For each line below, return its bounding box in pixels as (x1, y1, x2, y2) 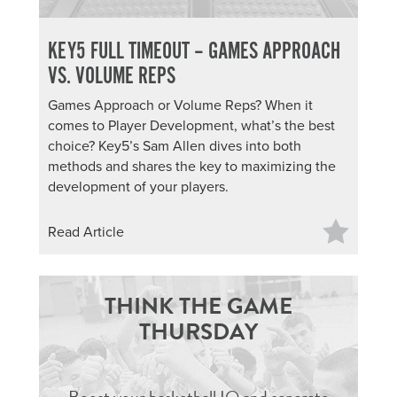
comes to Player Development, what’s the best (48, 117, 335, 135)
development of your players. (48, 178, 229, 196)
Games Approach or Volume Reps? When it (48, 97, 313, 114)
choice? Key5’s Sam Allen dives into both (48, 137, 301, 155)
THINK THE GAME (105, 289, 292, 323)
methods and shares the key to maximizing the (48, 158, 336, 175)
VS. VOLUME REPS (48, 62, 175, 91)
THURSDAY (139, 315, 258, 349)
